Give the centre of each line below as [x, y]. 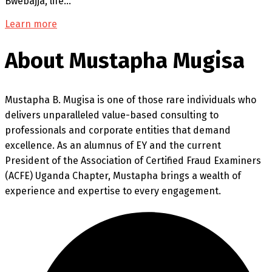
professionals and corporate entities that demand [118, 131]
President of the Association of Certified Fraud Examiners [133, 161]
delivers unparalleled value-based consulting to [112, 115]
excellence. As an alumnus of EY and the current [113, 146]
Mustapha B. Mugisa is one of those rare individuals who [131, 100]
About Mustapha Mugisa [125, 61]
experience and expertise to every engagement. [113, 191]
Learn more [31, 24]
